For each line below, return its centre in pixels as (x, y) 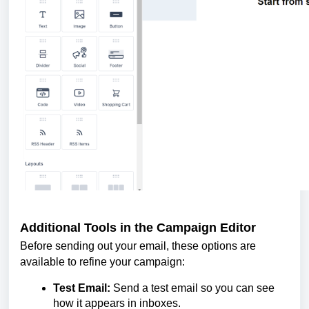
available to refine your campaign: (102, 261)
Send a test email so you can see (192, 288)
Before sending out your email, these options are (138, 246)
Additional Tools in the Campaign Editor (138, 227)
